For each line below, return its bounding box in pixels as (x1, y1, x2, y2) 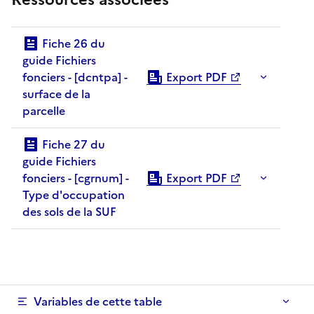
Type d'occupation (22, 186, 125, 203)
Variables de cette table (34, 293, 162, 310)
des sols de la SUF (22, 203, 116, 220)
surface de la (22, 86, 90, 102)
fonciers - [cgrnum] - (22, 170, 74, 186)
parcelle (22, 102, 65, 119)
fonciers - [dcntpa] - (22, 69, 74, 86)
